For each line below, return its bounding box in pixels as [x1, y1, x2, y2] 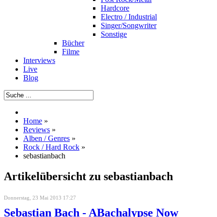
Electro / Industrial [101, 13, 157, 21]
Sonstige [101, 30, 127, 38]
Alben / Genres [23, 134, 70, 142]
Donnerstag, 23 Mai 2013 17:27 [4, 194, 76, 201]
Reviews [23, 125, 50, 134]
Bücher [62, 39, 84, 47]
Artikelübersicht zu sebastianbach [4, 170, 173, 183]
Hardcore [101, 4, 129, 12]
